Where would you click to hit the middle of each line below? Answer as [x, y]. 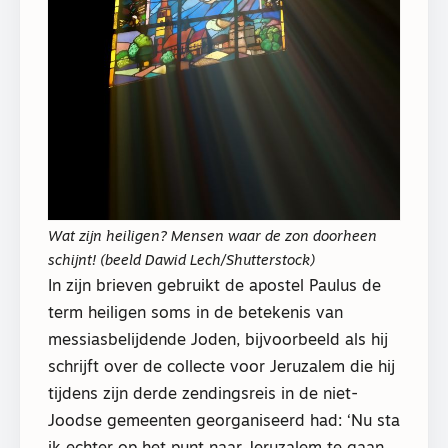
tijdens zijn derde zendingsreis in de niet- [203, 394]
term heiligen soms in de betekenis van [195, 313]
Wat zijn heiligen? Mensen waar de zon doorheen [212, 237]
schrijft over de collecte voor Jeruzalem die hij [221, 367]
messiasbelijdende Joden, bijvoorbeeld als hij [218, 340]
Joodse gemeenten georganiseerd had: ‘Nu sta [224, 421]
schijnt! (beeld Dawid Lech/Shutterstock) [181, 261]
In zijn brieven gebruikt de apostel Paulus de [214, 286]
